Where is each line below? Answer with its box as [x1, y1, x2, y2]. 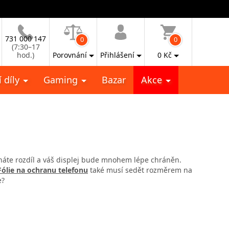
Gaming [43, 74, 80, 86]
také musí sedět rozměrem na [88, 165, 192, 175]
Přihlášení [100, 50, 134, 60]
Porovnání [52, 50, 87, 60]
